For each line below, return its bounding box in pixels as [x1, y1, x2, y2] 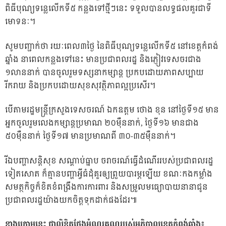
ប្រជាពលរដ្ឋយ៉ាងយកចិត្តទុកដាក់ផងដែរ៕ [5, 193, 137, 207]
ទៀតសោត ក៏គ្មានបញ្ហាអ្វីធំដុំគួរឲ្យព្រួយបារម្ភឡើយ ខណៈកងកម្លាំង [5, 167, 212, 181]
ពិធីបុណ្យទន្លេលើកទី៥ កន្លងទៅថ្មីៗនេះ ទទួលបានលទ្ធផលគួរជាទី [5, 2, 211, 16]
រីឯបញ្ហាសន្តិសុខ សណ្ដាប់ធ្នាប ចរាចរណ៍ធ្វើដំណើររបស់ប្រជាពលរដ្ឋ [5, 154, 213, 168]
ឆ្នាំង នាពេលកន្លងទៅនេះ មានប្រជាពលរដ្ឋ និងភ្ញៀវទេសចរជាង [5, 52, 201, 67]
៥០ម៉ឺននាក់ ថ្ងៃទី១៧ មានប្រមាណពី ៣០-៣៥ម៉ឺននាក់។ [5, 130, 176, 144]
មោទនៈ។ [5, 15, 35, 29]
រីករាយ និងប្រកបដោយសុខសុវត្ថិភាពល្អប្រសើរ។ [5, 79, 155, 93]
